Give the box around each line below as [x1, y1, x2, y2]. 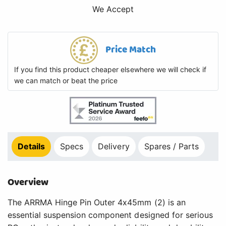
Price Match [105, 42, 156, 58]
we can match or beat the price [14, 76, 118, 85]
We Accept [92, 4, 134, 15]
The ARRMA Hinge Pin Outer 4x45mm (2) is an [8, 197, 186, 208]
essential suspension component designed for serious [8, 210, 213, 220]
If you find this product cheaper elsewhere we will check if [14, 65, 206, 74]
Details [18, 141, 45, 152]
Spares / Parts [144, 141, 199, 152]
